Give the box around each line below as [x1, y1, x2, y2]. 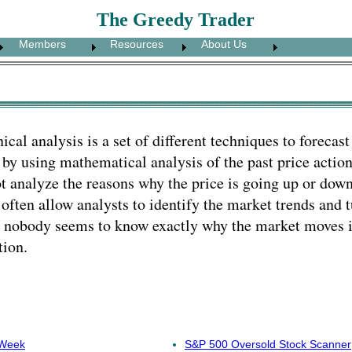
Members [9, 38, 66, 50]
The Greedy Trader [96, 9, 255, 30]
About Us [191, 38, 247, 50]
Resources [100, 38, 163, 50]
